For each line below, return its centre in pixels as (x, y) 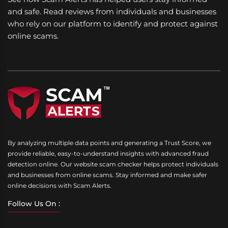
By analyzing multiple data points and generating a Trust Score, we (109, 143)
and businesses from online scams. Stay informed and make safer (107, 175)
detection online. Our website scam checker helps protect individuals (113, 164)
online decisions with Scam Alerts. (60, 186)
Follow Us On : (34, 204)
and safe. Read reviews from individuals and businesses (112, 12)
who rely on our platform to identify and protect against (113, 24)
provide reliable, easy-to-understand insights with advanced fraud (108, 154)
